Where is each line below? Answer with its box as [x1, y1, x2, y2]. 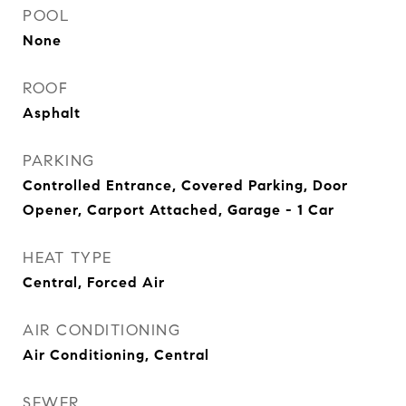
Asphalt [23, 104, 81, 121]
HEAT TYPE [23, 248, 112, 267]
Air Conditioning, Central [23, 346, 209, 363]
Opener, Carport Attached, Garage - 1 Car [23, 201, 334, 218]
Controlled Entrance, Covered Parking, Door [23, 177, 348, 194]
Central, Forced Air [23, 274, 165, 291]
